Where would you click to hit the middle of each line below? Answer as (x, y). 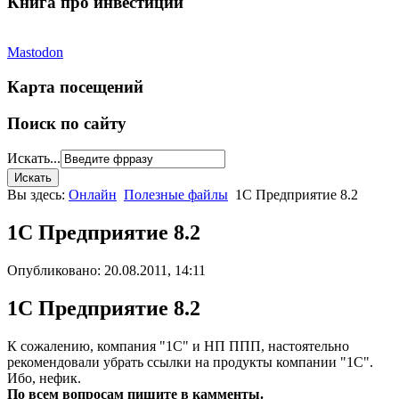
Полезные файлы (176, 195)
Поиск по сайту (67, 123)
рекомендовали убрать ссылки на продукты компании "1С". (190, 362)
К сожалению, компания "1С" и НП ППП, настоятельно (178, 346)
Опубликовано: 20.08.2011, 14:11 (106, 271)
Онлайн (93, 195)
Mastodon (35, 53)
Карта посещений (75, 87)
